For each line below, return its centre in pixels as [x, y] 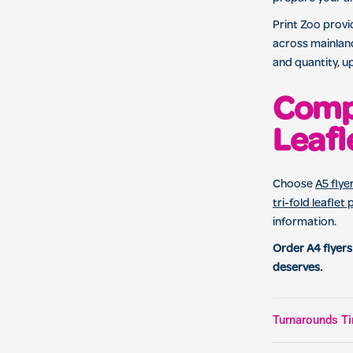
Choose [294, 185]
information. [305, 223]
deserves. [297, 269]
